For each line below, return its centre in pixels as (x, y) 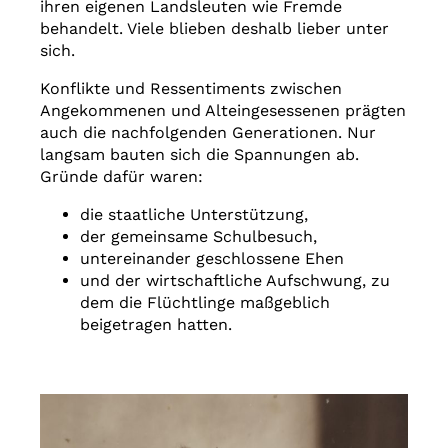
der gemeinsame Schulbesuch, (203, 236)
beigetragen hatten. (158, 324)
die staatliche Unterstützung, (199, 214)
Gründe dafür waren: (124, 176)
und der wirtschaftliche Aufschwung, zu (235, 280)
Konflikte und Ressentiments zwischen (191, 88)
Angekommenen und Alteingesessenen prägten (223, 110)
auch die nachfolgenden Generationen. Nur (208, 132)
